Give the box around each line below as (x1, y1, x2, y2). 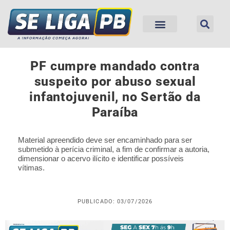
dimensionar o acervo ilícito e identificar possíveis (18, 154, 184, 163)
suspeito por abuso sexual (34, 74, 196, 89)
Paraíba (91, 105, 139, 120)
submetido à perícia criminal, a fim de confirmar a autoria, (18, 145, 209, 154)
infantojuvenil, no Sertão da (29, 89, 201, 105)
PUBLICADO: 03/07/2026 (77, 198, 153, 205)
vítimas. (18, 163, 45, 172)
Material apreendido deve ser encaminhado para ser (18, 136, 192, 145)
